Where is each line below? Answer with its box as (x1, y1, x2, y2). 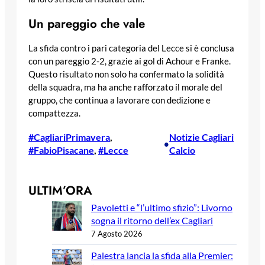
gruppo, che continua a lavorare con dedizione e (28, 95, 211, 105)
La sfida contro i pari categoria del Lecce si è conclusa (28, 43, 234, 53)
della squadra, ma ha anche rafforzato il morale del (28, 82, 222, 92)
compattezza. (28, 108, 80, 118)
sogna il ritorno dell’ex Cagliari (91, 214, 213, 226)
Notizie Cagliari (169, 131, 234, 143)
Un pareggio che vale (28, 15, 145, 33)
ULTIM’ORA (28, 181, 92, 199)
